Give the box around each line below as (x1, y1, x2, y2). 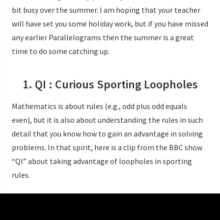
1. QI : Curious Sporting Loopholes (22, 77, 198, 92)
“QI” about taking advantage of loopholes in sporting (12, 156, 192, 166)
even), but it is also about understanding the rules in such (12, 115, 203, 125)
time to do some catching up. (12, 46, 110, 56)
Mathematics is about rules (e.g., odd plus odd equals (12, 101, 187, 111)
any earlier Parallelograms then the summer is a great (12, 32, 194, 43)
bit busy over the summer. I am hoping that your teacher (12, 5, 200, 15)
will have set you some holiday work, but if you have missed (12, 19, 208, 29)
